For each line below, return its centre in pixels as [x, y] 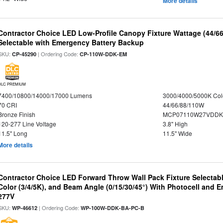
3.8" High [175, 124]
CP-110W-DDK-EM [104, 54]
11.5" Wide [177, 133]
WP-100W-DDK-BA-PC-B [113, 208]
